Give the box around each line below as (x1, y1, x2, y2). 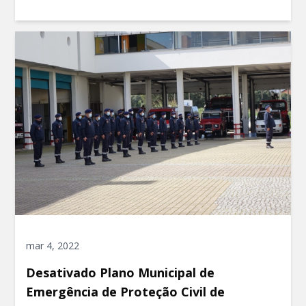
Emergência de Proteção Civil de (26, 283, 225, 301)
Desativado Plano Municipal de (26, 264, 215, 281)
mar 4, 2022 (26, 239, 80, 253)
